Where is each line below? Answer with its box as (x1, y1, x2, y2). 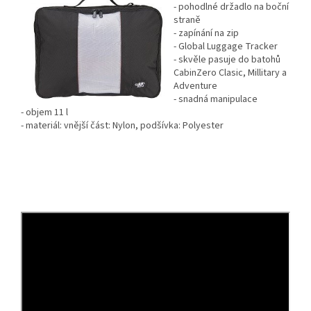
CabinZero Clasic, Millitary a (174, 65, 287, 80)
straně (174, 12, 201, 27)
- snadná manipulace (174, 92, 258, 106)
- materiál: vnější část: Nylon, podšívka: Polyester (21, 118, 224, 133)
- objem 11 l (21, 105, 68, 119)
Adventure (174, 78, 217, 93)
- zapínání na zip (174, 26, 239, 40)
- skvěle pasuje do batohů (174, 52, 280, 67)
